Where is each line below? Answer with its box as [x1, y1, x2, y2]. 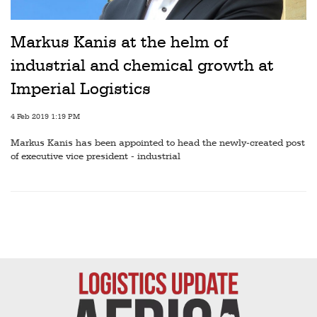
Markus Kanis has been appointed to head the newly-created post [11, 137, 305, 149]
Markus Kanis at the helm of [11, 32, 228, 52]
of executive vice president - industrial [11, 150, 180, 162]
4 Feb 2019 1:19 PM [11, 112, 80, 122]
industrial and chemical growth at [11, 55, 274, 76]
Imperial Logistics [11, 79, 151, 99]
